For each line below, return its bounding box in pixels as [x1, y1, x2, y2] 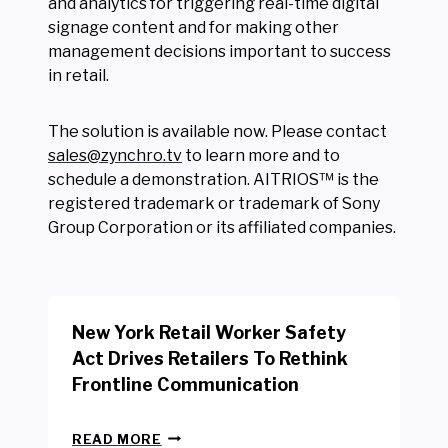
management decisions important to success [48, 41, 391, 61]
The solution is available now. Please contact [48, 121, 387, 141]
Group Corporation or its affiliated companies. [48, 217, 396, 237]
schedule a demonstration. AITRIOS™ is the [48, 169, 379, 189]
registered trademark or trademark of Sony [48, 193, 380, 213]
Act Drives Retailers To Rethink [72, 347, 348, 369]
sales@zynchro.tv [48, 145, 182, 165]
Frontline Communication [72, 373, 299, 395]
